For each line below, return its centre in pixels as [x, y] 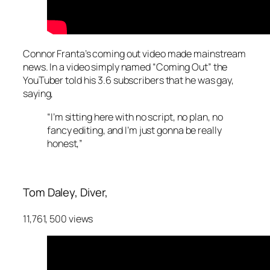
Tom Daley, [52, 192]
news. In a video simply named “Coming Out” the [125, 67]
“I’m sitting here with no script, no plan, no [135, 117]
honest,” [65, 143]
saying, [38, 94]
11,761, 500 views [58, 219]
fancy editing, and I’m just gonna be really [134, 130]
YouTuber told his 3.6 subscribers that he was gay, [128, 80]
